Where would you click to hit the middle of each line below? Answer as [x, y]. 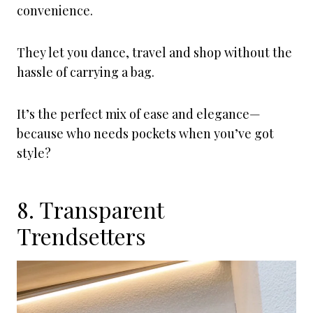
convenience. [56, 10]
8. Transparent [90, 209]
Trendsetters [81, 236]
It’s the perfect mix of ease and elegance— [139, 114]
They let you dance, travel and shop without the [154, 52]
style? [34, 153]
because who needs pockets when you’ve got [145, 133]
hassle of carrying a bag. [87, 72]
